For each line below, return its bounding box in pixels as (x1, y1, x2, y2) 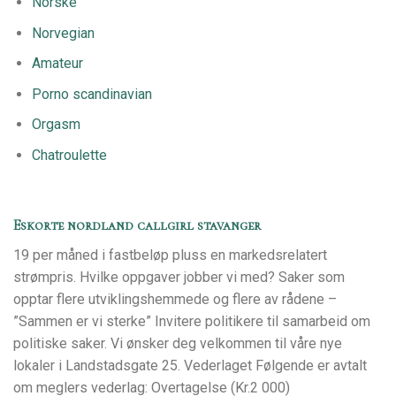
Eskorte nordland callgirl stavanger (13, 217, 261, 235)
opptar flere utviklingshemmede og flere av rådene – (13, 291, 337, 308)
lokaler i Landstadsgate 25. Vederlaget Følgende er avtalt (13, 357, 367, 375)
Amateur (31, 55, 83, 72)
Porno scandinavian (31, 85, 152, 103)
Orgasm (31, 116, 80, 133)
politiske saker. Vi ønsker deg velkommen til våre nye (13, 335, 342, 353)
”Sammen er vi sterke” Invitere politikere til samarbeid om (13, 313, 370, 331)
